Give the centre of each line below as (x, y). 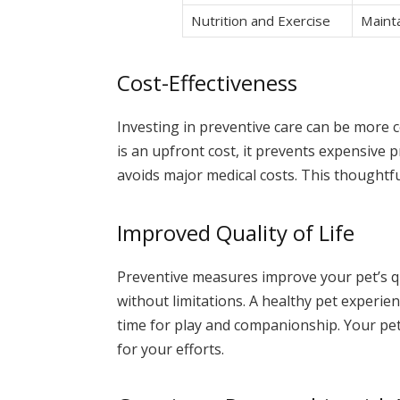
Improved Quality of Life (236, 232)
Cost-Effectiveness (208, 83)
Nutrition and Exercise (261, 20)
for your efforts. (171, 349)
